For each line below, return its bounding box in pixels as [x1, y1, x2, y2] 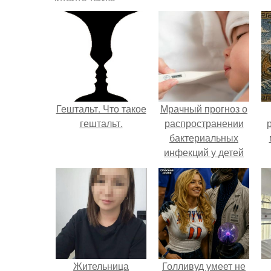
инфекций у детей [164, 145, 244, 159]
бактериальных [169, 131, 238, 145]
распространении [164, 116, 244, 130]
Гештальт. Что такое [56, 102, 146, 116]
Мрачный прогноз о [160, 102, 247, 116]
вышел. [187, 160, 221, 174]
